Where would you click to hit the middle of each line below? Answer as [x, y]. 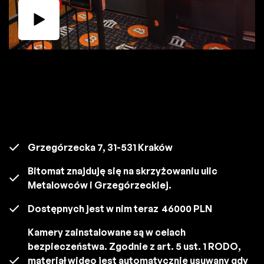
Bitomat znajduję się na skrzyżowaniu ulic [123, 171]
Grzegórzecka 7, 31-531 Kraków [100, 148]
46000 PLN [187, 209]
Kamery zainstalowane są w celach [107, 232]
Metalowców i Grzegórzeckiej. [100, 185]
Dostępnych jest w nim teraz [93, 209]
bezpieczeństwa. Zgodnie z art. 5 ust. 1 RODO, [134, 247]
